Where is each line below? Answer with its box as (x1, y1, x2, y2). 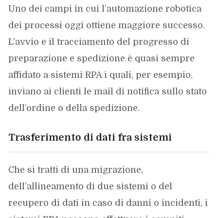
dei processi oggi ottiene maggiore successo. (8, 20, 205, 31)
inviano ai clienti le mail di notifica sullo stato (8, 87, 207, 97)
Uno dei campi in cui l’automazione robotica (8, 4, 202, 14)
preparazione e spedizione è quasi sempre (8, 54, 195, 64)
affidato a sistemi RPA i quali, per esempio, (8, 70, 193, 80)
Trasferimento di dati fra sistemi (8, 132, 172, 144)
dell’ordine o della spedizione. (8, 103, 140, 113)
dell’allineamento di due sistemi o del (8, 182, 173, 192)
